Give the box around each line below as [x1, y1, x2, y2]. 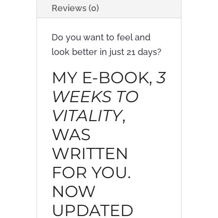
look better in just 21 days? [51, 46, 162, 57]
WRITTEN [51, 143, 128, 163]
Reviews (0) [51, 2, 99, 13]
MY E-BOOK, [51, 67, 157, 87]
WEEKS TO [51, 86, 139, 106]
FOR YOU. [51, 162, 131, 182]
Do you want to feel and [51, 32, 150, 42]
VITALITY [51, 105, 122, 125]
